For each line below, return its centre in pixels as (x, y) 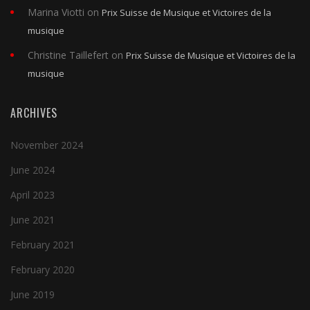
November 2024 (47, 145)
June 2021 (33, 220)
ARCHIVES (34, 113)
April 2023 (33, 195)
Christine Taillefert (68, 55)
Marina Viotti (56, 12)
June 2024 (33, 170)
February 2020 (43, 270)
